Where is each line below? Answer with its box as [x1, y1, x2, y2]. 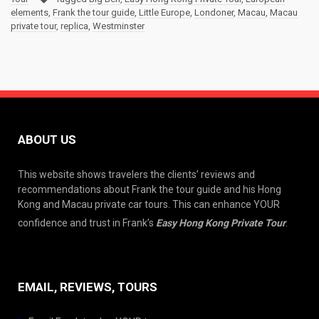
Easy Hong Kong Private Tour [156, 217, 286, 229]
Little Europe [139, 7, 190, 18]
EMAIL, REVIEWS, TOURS [18, 280, 157, 294]
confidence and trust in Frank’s [18, 217, 156, 229]
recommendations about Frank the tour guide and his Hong [18, 184, 281, 195]
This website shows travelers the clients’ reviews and [18, 169, 255, 180]
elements [11, 7, 48, 18]
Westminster [93, 21, 145, 31]
